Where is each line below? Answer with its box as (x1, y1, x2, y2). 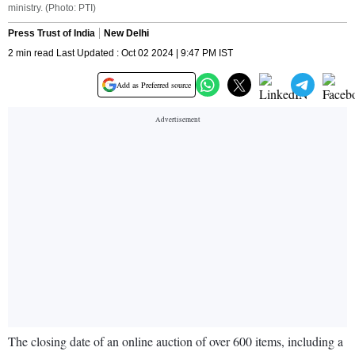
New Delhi (104, 28, 149, 40)
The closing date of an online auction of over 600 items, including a (8, 333, 343, 350)
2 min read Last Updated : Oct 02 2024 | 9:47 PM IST (8, 48, 233, 59)
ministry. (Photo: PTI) (8, 2, 96, 14)
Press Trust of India (8, 28, 95, 40)
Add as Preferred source (116, 79, 191, 91)
